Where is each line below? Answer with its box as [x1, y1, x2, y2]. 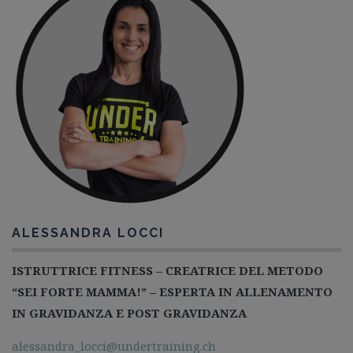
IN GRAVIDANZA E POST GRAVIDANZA [12, 305, 247, 321]
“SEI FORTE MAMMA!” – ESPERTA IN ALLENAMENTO [12, 284, 333, 299]
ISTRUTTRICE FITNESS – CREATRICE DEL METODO [12, 262, 323, 278]
